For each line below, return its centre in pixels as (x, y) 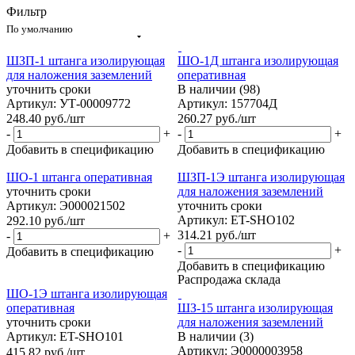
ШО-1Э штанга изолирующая (87, 294)
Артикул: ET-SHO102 (236, 220)
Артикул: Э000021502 (66, 206)
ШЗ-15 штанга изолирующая (255, 308)
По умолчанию (40, 29)
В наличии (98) (219, 89)
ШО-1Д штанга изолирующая (258, 60)
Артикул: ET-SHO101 (65, 337)
